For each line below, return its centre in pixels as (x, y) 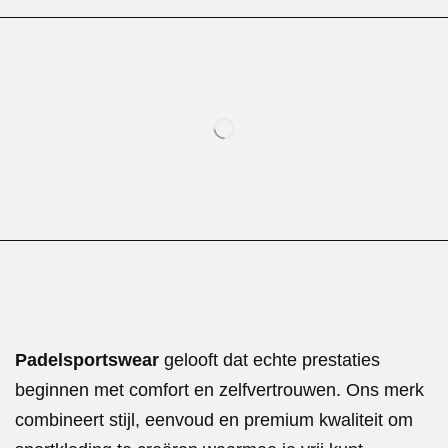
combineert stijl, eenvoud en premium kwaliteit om (214, 419)
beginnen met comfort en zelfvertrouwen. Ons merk (219, 389)
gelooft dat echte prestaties (269, 359)
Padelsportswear (87, 359)
